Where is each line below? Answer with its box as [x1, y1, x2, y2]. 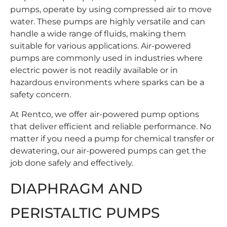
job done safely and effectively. [10, 158, 133, 168]
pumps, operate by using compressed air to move [10, 5, 212, 15]
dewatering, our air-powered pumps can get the [10, 145, 206, 156]
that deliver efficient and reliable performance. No [10, 121, 211, 131]
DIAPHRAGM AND [10, 179, 142, 197]
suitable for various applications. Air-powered [10, 41, 191, 51]
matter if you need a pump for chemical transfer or [10, 133, 214, 143]
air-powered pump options [90, 109, 199, 119]
